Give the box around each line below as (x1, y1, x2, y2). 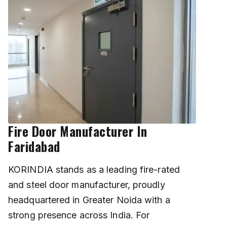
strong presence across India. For (8, 210, 150, 221)
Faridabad (8, 137, 60, 156)
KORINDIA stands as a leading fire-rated (8, 164, 180, 175)
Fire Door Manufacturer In (8, 122, 147, 141)
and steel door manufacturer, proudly (8, 179, 165, 191)
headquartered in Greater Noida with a (8, 195, 170, 206)
